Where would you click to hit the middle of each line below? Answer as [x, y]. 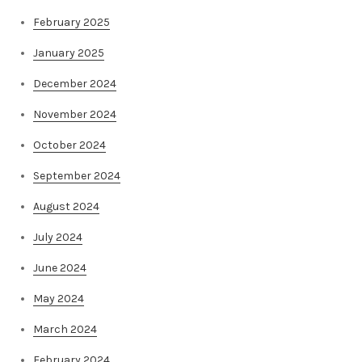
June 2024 [60, 268]
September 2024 [77, 176]
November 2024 [75, 115]
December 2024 [75, 84]
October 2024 [69, 145]
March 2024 [65, 330]
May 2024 [59, 299]
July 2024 [58, 238]
